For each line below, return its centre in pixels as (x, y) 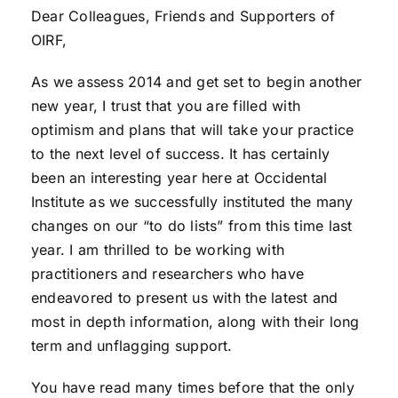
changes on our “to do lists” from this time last (191, 226)
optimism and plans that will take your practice (192, 130)
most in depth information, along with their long (195, 322)
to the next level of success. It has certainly (180, 154)
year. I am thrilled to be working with (158, 250)
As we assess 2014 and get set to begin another (196, 82)
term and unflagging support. (131, 346)
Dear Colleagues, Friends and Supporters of (183, 16)
